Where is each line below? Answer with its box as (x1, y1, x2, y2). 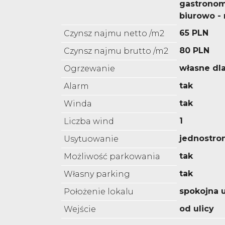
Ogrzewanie (64, 64, 115, 74)
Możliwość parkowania (64, 152, 160, 162)
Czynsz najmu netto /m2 (64, 29, 164, 39)
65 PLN (179, 28, 208, 38)
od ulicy (179, 204, 214, 214)
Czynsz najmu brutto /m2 (64, 46, 168, 56)
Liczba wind (64, 117, 114, 127)
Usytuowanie (64, 134, 119, 144)
